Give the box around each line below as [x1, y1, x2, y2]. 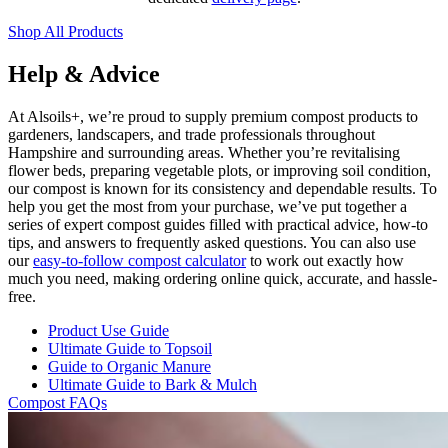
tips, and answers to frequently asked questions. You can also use [8, 233, 416, 251]
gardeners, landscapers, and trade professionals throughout [8, 125, 375, 143]
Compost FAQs [8, 393, 107, 411]
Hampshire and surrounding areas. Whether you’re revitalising [8, 143, 400, 161]
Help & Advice [8, 60, 160, 87]
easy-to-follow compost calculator [33, 251, 246, 269]
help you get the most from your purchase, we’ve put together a [8, 197, 407, 215]
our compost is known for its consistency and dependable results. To [8, 179, 437, 197]
